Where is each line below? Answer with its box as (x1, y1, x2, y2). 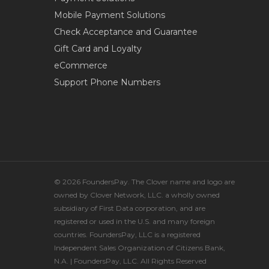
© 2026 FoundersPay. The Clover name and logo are (54, 177, 235, 186)
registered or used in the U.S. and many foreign (54, 217, 215, 226)
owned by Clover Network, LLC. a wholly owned (54, 190, 220, 199)
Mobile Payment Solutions (54, 10, 165, 20)
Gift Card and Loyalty (54, 43, 142, 54)
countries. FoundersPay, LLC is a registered (54, 230, 201, 239)
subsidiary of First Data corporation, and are (54, 204, 205, 213)
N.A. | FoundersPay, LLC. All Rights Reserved (54, 256, 207, 265)
